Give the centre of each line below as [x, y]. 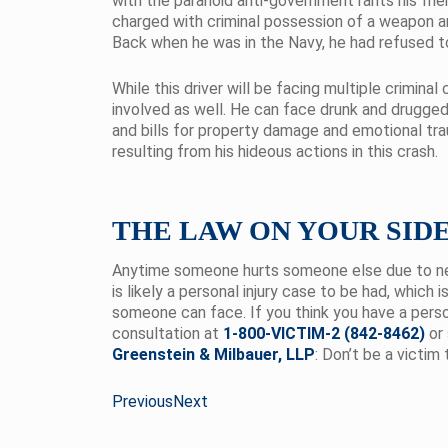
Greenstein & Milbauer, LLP [213, 354]
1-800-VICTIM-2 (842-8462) [324, 333]
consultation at [167, 333]
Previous [142, 401]
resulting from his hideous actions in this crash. [275, 151]
